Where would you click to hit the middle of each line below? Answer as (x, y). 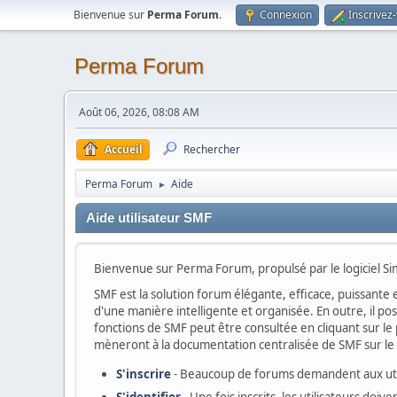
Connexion (286, 15)
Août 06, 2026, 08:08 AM (139, 112)
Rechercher (212, 149)
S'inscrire (144, 374)
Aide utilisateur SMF (149, 218)
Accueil (124, 149)
